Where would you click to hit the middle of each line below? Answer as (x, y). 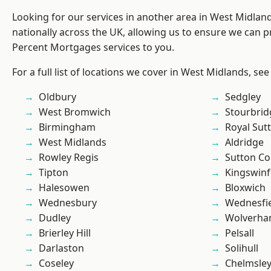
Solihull (242, 248)
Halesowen (64, 188)
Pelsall (240, 233)
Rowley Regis (69, 158)
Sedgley (243, 97)
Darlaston (61, 248)
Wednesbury (68, 203)
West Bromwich (75, 112)
